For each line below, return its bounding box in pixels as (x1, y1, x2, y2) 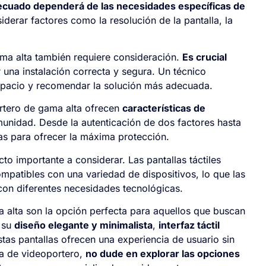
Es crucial (182, 51, 227, 63)
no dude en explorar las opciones (85, 248, 240, 260)
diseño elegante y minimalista (14, 219, 153, 232)
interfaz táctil (159, 219, 220, 232)
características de (122, 102, 205, 115)
